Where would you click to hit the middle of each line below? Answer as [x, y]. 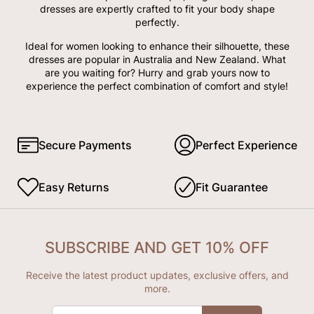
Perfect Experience [246, 145]
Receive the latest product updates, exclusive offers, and [157, 275]
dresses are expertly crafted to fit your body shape [157, 8]
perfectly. [157, 22]
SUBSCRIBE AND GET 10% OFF [157, 247]
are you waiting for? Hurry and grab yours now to [157, 72]
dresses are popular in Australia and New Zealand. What [157, 59]
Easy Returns [74, 187]
